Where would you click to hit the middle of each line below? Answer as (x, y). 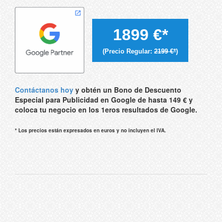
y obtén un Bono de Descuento (127, 90)
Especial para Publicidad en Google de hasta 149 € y (104, 100)
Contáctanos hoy (44, 90)
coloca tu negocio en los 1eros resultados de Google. (106, 110)
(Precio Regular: (128, 51)
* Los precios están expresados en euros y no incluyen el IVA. (90, 131)
